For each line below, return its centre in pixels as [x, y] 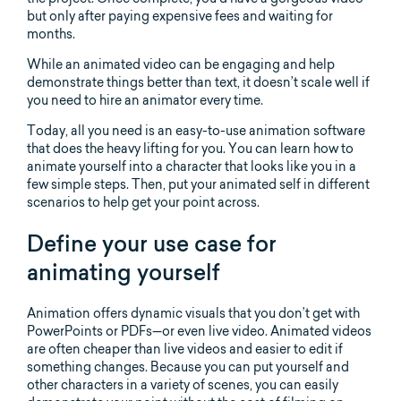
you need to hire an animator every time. [145, 100]
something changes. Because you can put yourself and [188, 367]
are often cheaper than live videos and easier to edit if [185, 349]
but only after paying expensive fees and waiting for [180, 16]
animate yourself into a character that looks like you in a [192, 166]
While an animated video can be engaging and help [181, 64]
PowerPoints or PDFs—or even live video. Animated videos [199, 331]
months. [51, 34]
